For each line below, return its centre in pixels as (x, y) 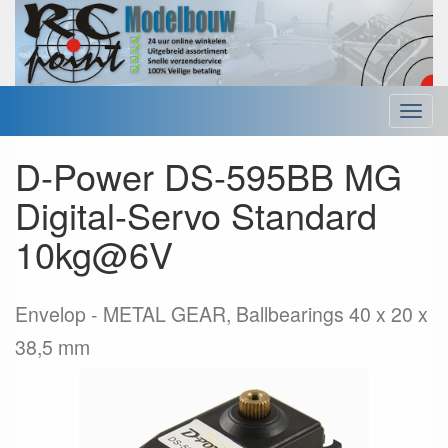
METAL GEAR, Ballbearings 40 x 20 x (265, 314)
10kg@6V (94, 254)
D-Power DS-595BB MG (208, 176)
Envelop (50, 314)
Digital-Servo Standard (196, 215)
